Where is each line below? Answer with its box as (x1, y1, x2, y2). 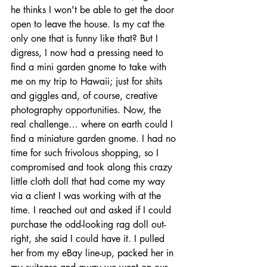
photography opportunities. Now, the (11, 104, 164, 116)
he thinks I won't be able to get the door (11, 4, 177, 16)
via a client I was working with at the (11, 190, 164, 202)
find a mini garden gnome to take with (11, 61, 169, 73)
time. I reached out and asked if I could (11, 204, 174, 216)
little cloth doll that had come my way (11, 175, 168, 188)
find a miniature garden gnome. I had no (11, 132, 179, 145)
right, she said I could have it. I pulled (11, 232, 167, 245)
